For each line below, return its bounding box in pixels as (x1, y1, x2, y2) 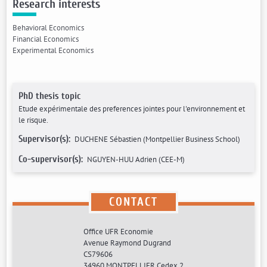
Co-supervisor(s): (18, 154, 86, 164)
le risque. (18, 115, 49, 125)
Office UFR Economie (83, 226, 153, 237)
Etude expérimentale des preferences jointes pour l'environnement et (18, 104, 246, 114)
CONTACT (109, 195, 158, 209)
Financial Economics (13, 34, 79, 44)
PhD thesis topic (18, 91, 81, 101)
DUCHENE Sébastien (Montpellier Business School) (74, 134, 241, 144)
